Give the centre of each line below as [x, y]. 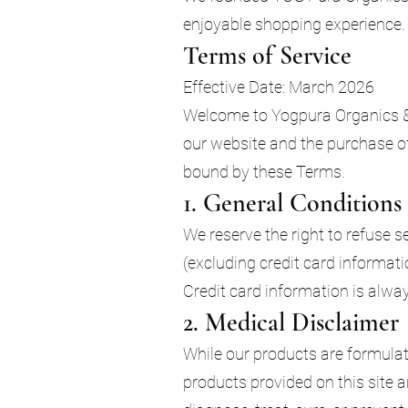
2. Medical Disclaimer [291, 322]
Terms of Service [267, 55]
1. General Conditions [292, 203]
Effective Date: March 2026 [279, 87]
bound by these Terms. [264, 171]
